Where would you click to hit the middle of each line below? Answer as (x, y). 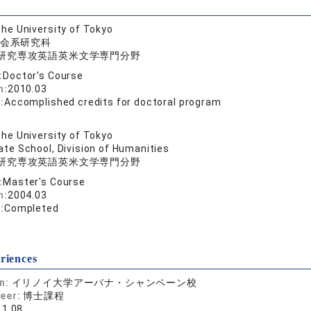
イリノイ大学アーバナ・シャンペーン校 (104, 283)
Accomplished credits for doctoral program (113, 102)
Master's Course (44, 182)
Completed (32, 208)
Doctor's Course (43, 76)
